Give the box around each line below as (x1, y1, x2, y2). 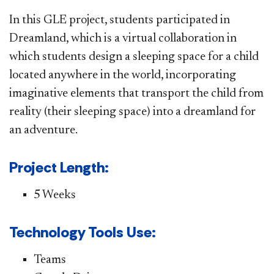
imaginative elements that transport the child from (9, 87, 264, 100)
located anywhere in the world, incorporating (9, 68, 236, 81)
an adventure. (9, 124, 78, 136)
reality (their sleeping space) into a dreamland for (9, 105, 256, 118)
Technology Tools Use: (9, 222, 156, 242)
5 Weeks (34, 188, 76, 201)
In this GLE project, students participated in (9, 13, 230, 26)
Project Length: (9, 157, 112, 177)
